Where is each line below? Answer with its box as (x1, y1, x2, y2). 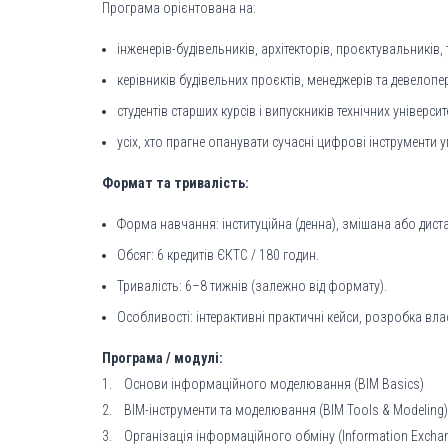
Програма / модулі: (102, 350, 223, 366)
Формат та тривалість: (102, 175, 249, 191)
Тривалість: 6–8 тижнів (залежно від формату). (117, 278, 387, 294)
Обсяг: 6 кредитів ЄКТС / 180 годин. (117, 247, 319, 263)
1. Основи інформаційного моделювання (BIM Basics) (102, 376, 424, 392)
